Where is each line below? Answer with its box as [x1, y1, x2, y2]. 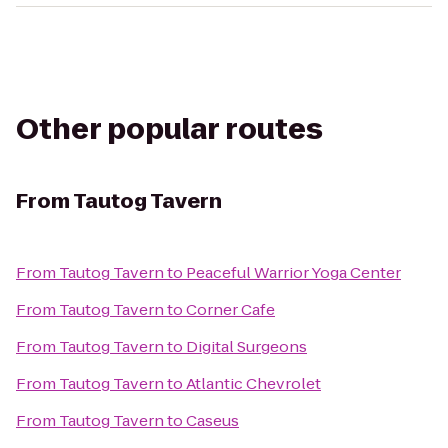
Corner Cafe [186, 299, 275, 320]
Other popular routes [16, 110, 323, 149]
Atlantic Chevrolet [186, 373, 321, 394]
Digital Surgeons [186, 336, 307, 357]
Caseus [186, 410, 239, 431]
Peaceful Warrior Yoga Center [186, 262, 401, 283]
